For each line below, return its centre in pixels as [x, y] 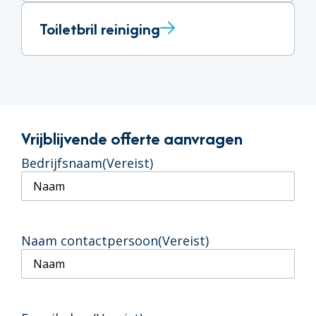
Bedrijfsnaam [62, 163]
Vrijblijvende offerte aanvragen [132, 138]
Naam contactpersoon [90, 240]
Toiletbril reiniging [100, 29]
